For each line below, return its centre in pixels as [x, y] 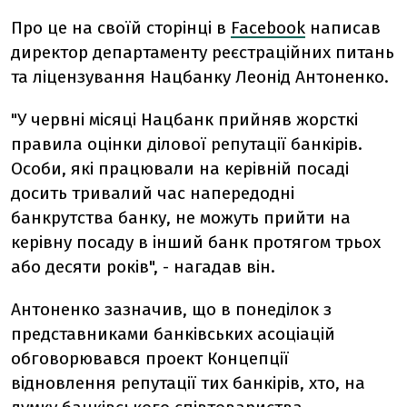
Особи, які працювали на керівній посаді [180, 169]
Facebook [268, 28]
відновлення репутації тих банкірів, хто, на [188, 383]
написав [343, 28]
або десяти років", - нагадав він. [143, 267]
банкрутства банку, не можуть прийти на [181, 218]
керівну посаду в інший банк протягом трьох [196, 242]
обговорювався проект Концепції [150, 358]
